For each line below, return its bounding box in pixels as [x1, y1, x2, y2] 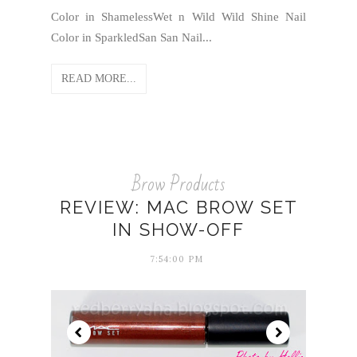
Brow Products [131, 167, 226, 202]
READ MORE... [61, 73, 136, 84]
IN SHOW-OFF [112, 219, 245, 240]
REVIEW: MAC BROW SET [59, 197, 298, 218]
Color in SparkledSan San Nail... [51, 31, 212, 44]
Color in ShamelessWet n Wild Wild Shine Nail [51, 10, 306, 23]
